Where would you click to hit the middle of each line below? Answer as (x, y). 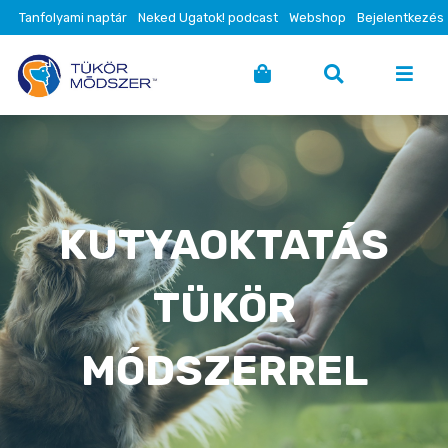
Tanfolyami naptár (73, 17)
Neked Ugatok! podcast (208, 17)
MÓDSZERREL (224, 371)
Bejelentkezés (400, 17)
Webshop (317, 17)
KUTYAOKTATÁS (224, 245)
